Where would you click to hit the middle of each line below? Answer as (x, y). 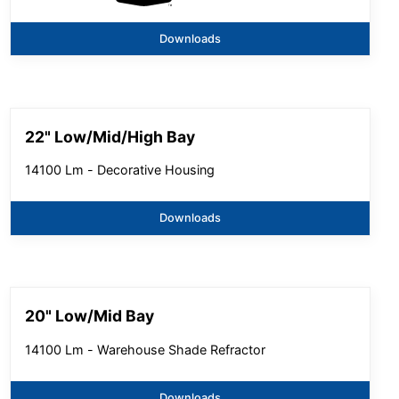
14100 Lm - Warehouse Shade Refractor (146, 349)
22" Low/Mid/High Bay (110, 136)
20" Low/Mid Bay (90, 316)
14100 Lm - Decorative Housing (120, 170)
